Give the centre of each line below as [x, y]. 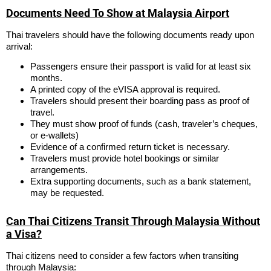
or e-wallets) [54, 135]
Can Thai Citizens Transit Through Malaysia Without [133, 221]
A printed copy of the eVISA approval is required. [125, 90]
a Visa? [24, 234]
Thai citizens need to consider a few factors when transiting [122, 256]
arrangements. [59, 170]
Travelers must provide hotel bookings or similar [125, 158]
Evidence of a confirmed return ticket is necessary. [130, 147]
